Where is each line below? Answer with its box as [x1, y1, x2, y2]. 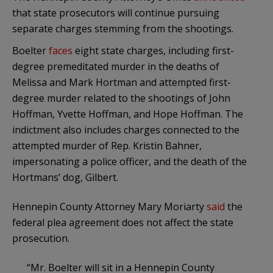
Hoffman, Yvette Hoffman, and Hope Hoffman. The [12, 107, 243, 121]
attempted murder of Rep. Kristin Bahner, [12, 138, 202, 152]
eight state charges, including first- [73, 43, 234, 57]
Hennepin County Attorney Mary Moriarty [12, 199, 207, 213]
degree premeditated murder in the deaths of [12, 59, 219, 73]
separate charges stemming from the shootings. [12, 21, 233, 35]
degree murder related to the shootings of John [12, 91, 230, 105]
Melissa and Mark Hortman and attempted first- [12, 75, 231, 89]
